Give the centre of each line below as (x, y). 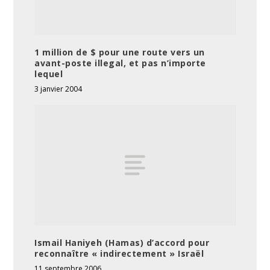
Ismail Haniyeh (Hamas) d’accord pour (122, 243)
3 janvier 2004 (58, 89)
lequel (49, 74)
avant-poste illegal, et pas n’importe (120, 63)
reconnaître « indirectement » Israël (119, 254)
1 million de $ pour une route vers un (120, 52)
